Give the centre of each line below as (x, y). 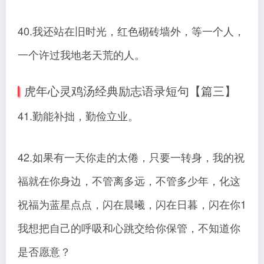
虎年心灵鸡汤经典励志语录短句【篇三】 (130, 91)
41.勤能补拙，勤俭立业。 (78, 116)
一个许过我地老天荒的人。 (81, 55)
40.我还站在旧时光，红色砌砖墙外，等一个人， (131, 31)
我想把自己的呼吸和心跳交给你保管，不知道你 (129, 228)
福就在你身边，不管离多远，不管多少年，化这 (129, 181)
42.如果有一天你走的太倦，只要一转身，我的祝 (131, 157)
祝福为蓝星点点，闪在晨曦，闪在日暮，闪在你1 (132, 204)
